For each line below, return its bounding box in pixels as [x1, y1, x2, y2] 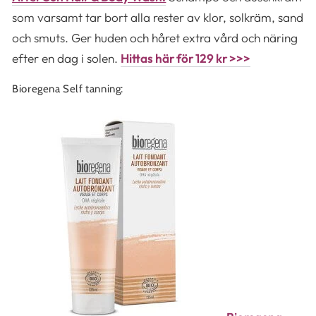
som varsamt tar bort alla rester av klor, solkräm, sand [12, 9, 304, 25]
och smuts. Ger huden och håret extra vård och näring [12, 30, 298, 45]
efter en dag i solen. [12, 50, 121, 66]
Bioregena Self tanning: [12, 82, 124, 95]
